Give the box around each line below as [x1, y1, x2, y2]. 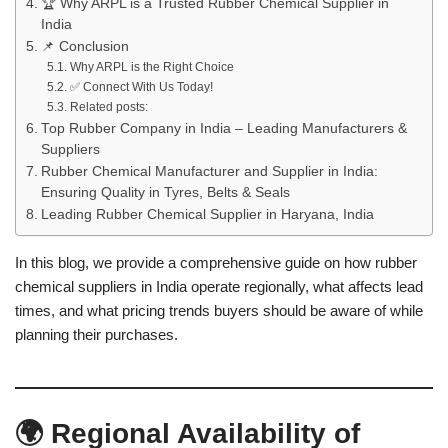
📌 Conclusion [40, 38, 129, 54]
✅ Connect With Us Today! [69, 79, 213, 94]
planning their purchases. [15, 325, 178, 343]
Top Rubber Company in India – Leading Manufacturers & [40, 120, 407, 136]
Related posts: [69, 99, 148, 114]
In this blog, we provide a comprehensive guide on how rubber [15, 253, 417, 271]
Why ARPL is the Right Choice [69, 59, 234, 74]
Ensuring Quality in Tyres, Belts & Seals [40, 184, 290, 200]
